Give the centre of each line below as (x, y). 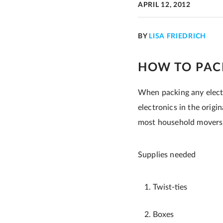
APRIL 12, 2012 (164, 5)
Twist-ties (170, 187)
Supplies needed (167, 155)
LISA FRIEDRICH (177, 36)
